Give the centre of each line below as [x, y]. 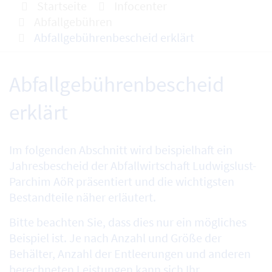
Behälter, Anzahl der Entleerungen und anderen [130, 254]
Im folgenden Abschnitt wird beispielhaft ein [121, 150]
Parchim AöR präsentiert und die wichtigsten [122, 182]
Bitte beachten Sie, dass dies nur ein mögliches [128, 222]
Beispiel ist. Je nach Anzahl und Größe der [115, 238]
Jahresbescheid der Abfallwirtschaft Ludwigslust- [133, 166]
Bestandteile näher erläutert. [84, 197]
